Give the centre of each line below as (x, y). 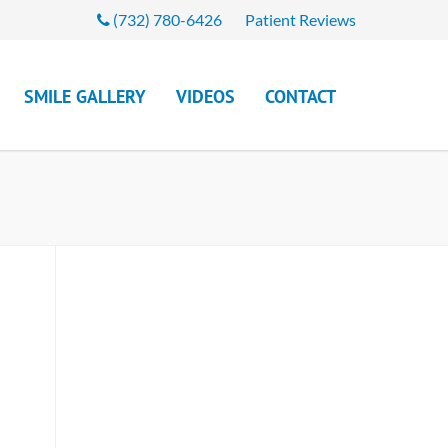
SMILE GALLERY (85, 96)
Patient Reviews (300, 19)
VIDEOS (205, 96)
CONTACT (300, 96)
